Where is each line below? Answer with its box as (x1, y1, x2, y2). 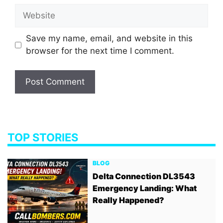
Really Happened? (93, 195, 165, 205)
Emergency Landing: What (93, 183, 197, 193)
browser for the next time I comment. (25, 46, 174, 56)
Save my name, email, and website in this (25, 33, 193, 43)
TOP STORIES (7, 130, 78, 144)
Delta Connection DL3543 (93, 171, 196, 181)
